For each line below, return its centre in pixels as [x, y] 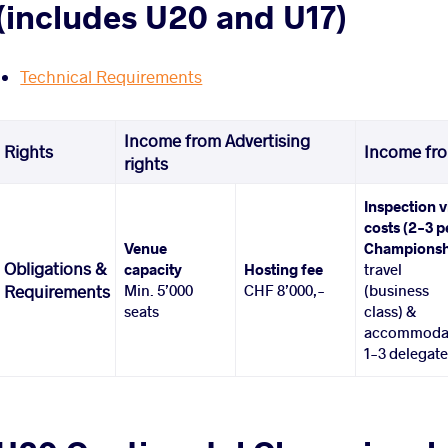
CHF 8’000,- [285, 290]
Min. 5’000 [159, 290]
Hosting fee [284, 269]
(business [397, 290]
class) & [390, 311]
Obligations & [55, 269]
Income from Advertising [217, 141]
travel [383, 269]
